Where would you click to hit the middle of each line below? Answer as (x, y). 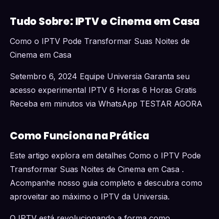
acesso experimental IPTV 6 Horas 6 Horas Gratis (103, 90)
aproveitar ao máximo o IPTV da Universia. (90, 197)
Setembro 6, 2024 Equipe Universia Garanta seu (100, 76)
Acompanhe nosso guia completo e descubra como (106, 183)
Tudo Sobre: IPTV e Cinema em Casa (105, 21)
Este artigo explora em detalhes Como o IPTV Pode (105, 155)
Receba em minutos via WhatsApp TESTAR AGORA (106, 104)
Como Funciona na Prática (80, 136)
